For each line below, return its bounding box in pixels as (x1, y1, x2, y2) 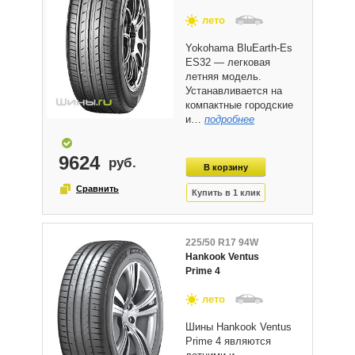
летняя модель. (185, 71, 261, 82)
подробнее (204, 113, 254, 125)
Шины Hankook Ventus (185, 321, 292, 333)
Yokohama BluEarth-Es (185, 42, 292, 54)
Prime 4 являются (185, 335, 271, 347)
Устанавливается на (185, 85, 282, 97)
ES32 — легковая (185, 56, 270, 68)
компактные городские (185, 99, 293, 111)
